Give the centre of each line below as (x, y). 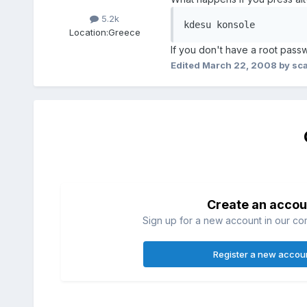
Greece (124, 32)
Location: (88, 32)
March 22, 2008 (239, 65)
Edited (186, 65)
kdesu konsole (219, 25)
